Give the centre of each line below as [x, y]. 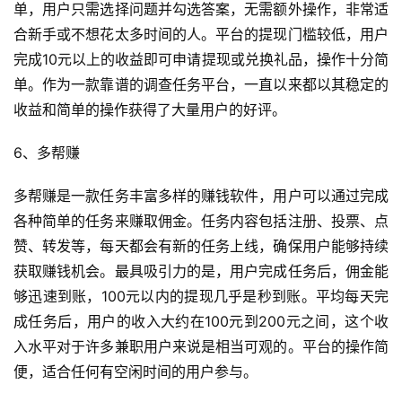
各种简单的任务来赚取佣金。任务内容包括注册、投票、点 [201, 221]
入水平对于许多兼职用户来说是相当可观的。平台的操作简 [201, 347]
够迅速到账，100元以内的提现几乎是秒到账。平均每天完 [201, 297]
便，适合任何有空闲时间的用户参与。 [135, 372]
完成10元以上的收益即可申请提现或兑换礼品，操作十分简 [201, 60]
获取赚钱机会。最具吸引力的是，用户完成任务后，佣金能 [201, 271]
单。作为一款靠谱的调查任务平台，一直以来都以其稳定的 [201, 85]
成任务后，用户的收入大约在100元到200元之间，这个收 [201, 322]
